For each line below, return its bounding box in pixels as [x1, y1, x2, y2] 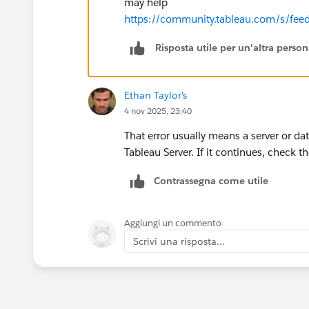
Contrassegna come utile [154, 174, 268, 187]
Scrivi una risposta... [133, 235, 225, 248]
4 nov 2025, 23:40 [124, 104, 192, 117]
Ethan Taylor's [124, 88, 187, 101]
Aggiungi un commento [124, 217, 221, 229]
